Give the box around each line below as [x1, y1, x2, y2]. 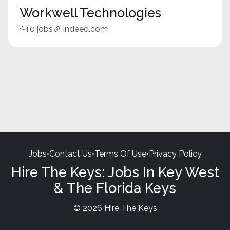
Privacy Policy [148, 148, 202, 159]
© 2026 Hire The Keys [73, 203, 157, 213]
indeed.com [63, 24, 108, 34]
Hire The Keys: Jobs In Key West [11, 163, 219, 180]
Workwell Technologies [19, 5, 161, 21]
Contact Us [49, 148, 92, 159]
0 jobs [29, 24, 53, 34]
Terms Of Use [94, 148, 146, 159]
